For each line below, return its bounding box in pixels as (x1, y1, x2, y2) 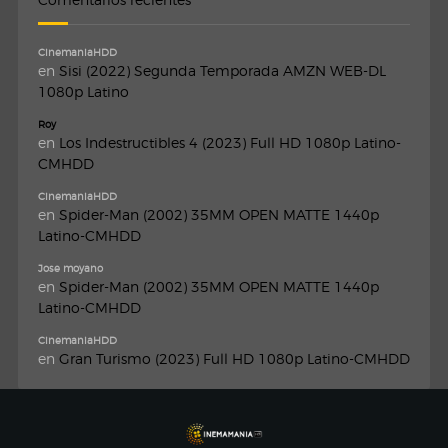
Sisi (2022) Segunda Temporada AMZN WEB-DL (59, 62, 386, 80)
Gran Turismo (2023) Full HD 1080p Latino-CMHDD (59, 350, 410, 368)
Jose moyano (38, 262, 103, 275)
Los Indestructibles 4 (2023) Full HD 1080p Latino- (59, 134, 401, 152)
